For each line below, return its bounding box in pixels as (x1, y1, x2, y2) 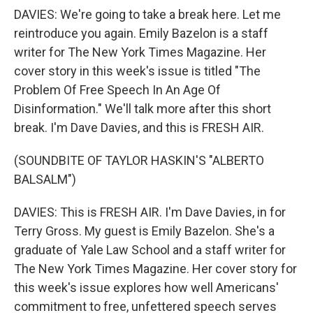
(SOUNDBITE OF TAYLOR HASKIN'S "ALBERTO (14, 153, 264, 168)
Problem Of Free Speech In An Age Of (14, 82, 221, 97)
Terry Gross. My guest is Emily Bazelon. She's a (14, 224, 275, 238)
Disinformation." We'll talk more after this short (14, 101, 271, 116)
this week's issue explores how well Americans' (14, 280, 279, 295)
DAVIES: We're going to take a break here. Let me (14, 7, 281, 22)
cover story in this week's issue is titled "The (14, 64, 261, 78)
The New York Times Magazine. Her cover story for (14, 261, 297, 276)
